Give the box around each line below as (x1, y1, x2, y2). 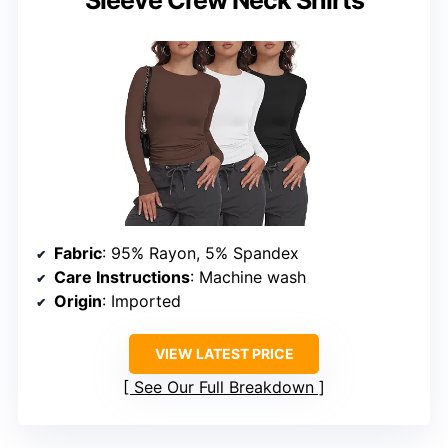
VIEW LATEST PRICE (154, 344, 294, 362)
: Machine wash (190, 266, 306, 287)
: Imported (102, 290, 181, 311)
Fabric (54, 242, 102, 263)
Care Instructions (54, 266, 190, 287)
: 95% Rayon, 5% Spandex (102, 242, 299, 263)
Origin (54, 290, 102, 311)
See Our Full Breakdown (134, 376, 314, 397)
